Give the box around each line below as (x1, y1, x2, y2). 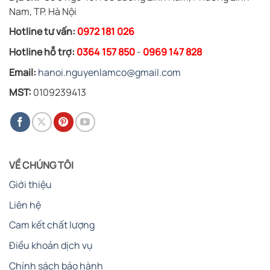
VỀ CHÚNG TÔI (9, 159, 74, 172)
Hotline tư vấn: (9, 25, 75, 39)
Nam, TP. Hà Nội (9, 4, 77, 18)
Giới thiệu (9, 178, 52, 192)
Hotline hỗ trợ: (9, 45, 75, 59)
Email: (9, 65, 36, 79)
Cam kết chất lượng (9, 218, 95, 232)
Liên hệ (9, 198, 41, 212)
